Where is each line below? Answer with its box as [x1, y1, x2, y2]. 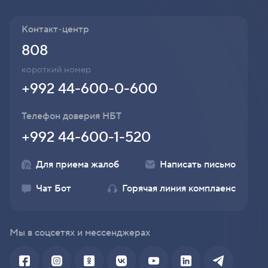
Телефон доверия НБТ [22, 110, 121, 123]
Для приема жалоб [36, 159, 119, 171]
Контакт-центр [22, 23, 89, 36]
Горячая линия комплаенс [122, 182, 236, 195]
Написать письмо [160, 159, 236, 171]
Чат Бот [36, 182, 71, 195]
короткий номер [22, 64, 91, 76]
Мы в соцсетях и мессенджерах [10, 227, 150, 239]
